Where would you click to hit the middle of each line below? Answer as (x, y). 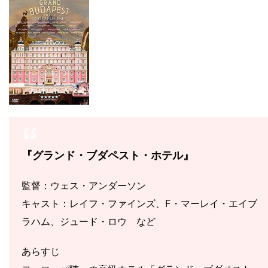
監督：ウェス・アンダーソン (84, 185)
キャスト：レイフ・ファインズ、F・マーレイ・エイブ (139, 203)
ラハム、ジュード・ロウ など (89, 221)
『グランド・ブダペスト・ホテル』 (108, 155)
